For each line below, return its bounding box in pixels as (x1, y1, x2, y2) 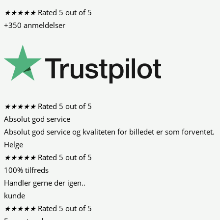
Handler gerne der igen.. (4, 178, 85, 188)
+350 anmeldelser (4, 20, 65, 30)
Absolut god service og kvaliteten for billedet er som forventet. (4, 127, 215, 137)
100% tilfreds (4, 165, 49, 175)
